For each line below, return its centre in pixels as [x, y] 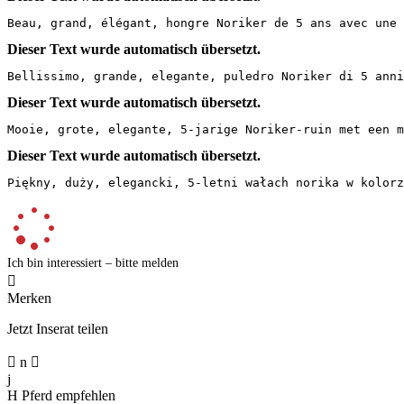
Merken [29, 298]
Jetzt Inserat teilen [58, 328]
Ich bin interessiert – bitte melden [93, 262]
